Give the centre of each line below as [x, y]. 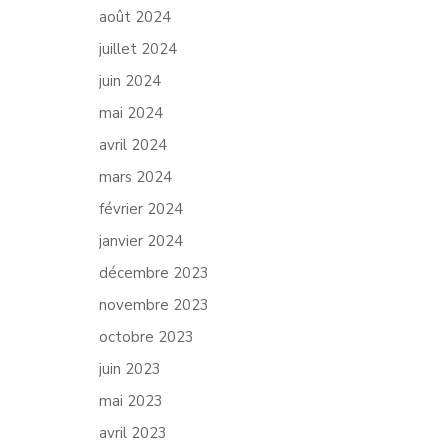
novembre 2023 [154, 305]
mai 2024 [131, 113]
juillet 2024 [138, 49]
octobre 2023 [146, 337]
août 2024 [135, 17]
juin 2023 [130, 369]
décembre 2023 [154, 273]
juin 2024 [130, 81]
